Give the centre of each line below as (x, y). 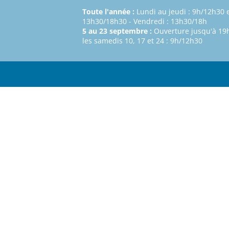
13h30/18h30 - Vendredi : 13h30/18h (145, 21)
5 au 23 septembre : (117, 31)
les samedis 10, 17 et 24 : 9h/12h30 (142, 41)
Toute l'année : (108, 12)
